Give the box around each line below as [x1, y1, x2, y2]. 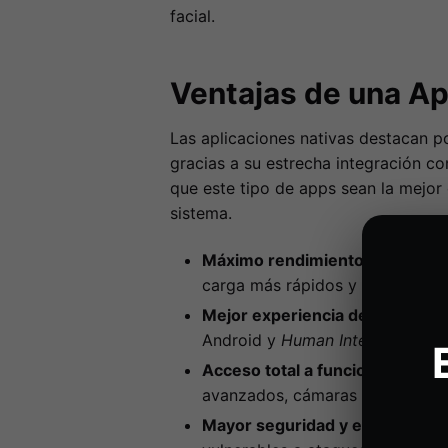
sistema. [169, 202, 232, 223]
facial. [169, 5, 215, 26]
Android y [201, 329, 281, 350]
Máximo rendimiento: [201, 249, 369, 270]
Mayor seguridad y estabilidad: [201, 414, 442, 435]
